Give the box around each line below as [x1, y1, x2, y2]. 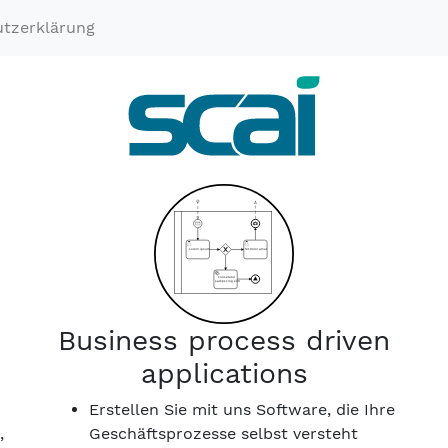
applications [140, 357, 308, 390]
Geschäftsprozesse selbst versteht [89, 424, 358, 443]
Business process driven [58, 324, 390, 357]
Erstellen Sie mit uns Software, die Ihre [89, 400, 395, 419]
